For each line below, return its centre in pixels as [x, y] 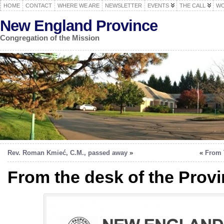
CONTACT [39, 5]
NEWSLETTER [123, 5]
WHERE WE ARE [78, 5]
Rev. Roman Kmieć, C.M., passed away [67, 153]
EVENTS [158, 5]
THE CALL [192, 5]
